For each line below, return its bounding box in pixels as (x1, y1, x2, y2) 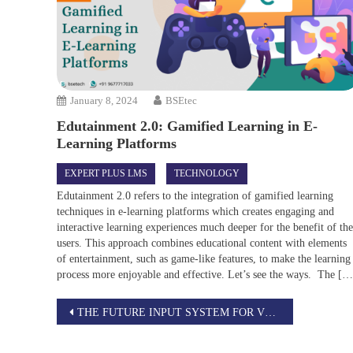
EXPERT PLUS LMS (65, 167, 148, 179)
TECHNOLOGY (174, 167, 240, 179)
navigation (56, 323, 162, 350)
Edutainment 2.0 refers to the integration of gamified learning (57, 189, 334, 202)
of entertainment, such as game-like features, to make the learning (57, 252, 351, 265)
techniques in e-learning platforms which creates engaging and (57, 205, 335, 217)
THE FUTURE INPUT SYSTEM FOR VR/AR (77, 306, 265, 318)
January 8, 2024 (70, 94, 139, 106)
